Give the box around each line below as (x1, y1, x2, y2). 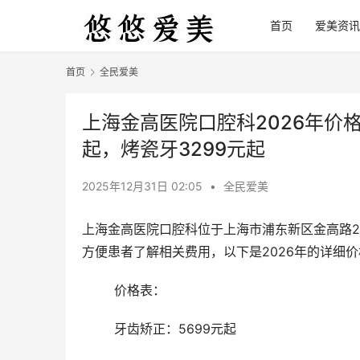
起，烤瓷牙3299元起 (82, 137, 265, 162)
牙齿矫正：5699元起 (114, 321, 236, 337)
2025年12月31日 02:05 (82, 179, 206, 194)
